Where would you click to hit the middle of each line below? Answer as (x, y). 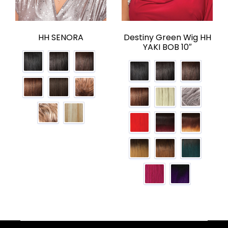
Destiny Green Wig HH (167, 38)
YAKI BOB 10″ (167, 47)
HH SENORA (61, 38)
